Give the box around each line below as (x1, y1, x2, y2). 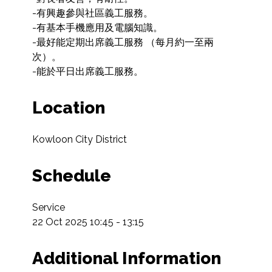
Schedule (32, 166, 111, 186)
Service (32, 202, 65, 214)
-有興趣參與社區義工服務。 (32, 7, 153, 19)
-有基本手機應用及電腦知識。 (32, 22, 163, 34)
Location (32, 98, 105, 118)
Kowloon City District (32, 134, 127, 146)
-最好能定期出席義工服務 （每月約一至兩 (32, 36, 214, 49)
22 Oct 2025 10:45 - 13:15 (32, 216, 144, 228)
